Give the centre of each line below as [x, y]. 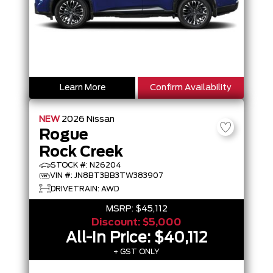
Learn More [82, 88]
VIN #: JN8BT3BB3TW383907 [107, 175]
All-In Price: [110, 238]
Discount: [117, 222]
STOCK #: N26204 [86, 165]
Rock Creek [81, 152]
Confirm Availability [191, 88]
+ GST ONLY [136, 252]
